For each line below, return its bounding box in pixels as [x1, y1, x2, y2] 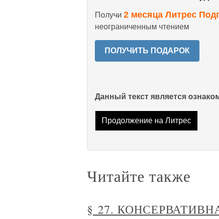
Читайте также [87, 165, 191, 187]
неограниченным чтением [95, 22, 189, 31]
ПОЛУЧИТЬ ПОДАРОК [105, 46, 190, 55]
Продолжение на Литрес [101, 116, 191, 125]
